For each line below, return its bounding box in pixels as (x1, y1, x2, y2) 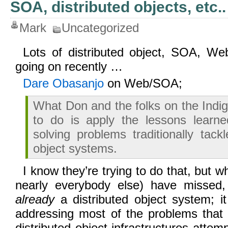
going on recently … (15, 60, 123, 73)
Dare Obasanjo (23, 76, 104, 90)
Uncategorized (62, 21, 139, 35)
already (15, 192, 54, 206)
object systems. (33, 141, 117, 155)
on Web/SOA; (104, 76, 182, 90)
